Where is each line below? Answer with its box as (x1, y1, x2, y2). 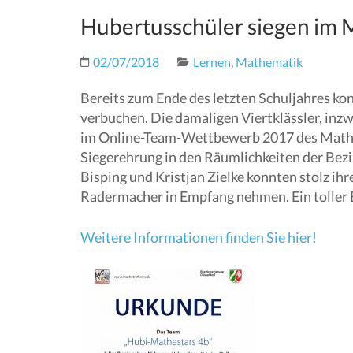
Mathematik (236, 54, 303, 69)
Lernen (193, 54, 231, 69)
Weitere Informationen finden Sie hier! (80, 229, 317, 246)
